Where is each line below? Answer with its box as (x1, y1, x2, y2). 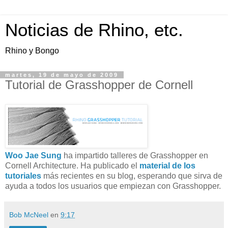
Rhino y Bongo (5, 46, 59, 55)
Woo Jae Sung (5, 151, 62, 160)
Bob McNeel (9, 210, 48, 219)
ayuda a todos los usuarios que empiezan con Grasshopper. (5, 181, 221, 190)
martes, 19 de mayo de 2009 (5, 72, 119, 78)
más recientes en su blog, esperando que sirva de (41, 171, 222, 180)
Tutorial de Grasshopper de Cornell (5, 78, 193, 92)
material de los (139, 161, 195, 170)
